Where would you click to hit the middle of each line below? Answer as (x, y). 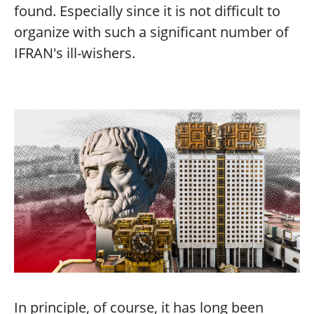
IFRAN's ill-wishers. (75, 53)
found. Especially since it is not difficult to (147, 11)
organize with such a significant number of (151, 32)
